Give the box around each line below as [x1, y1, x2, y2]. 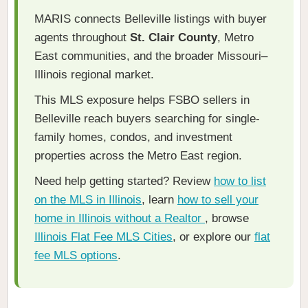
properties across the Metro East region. [34, 149, 242, 163]
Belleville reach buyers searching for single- [34, 112, 260, 126]
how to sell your [177, 193, 258, 207]
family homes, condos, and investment [34, 131, 232, 144]
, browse [205, 212, 249, 225]
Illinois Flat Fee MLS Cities [34, 230, 173, 244]
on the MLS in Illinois [34, 193, 142, 207]
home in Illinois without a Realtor [34, 212, 205, 225]
